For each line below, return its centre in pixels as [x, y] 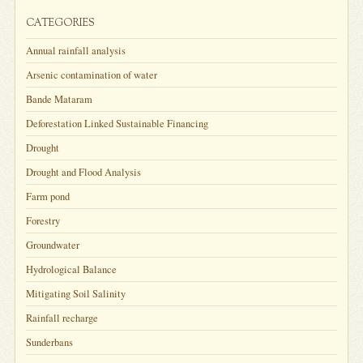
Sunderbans [50, 342]
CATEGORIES [61, 23]
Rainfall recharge [62, 318]
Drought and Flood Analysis [84, 172]
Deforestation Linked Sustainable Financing [117, 123]
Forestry [43, 220]
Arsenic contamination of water [92, 75]
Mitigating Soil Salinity [76, 293]
